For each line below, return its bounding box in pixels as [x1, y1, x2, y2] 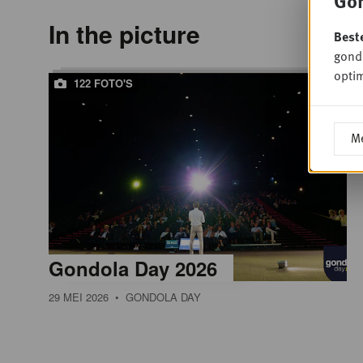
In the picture [49, 15, 200, 51]
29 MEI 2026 [49, 289, 109, 305]
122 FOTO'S [70, 75, 133, 91]
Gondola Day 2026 [49, 254, 217, 283]
